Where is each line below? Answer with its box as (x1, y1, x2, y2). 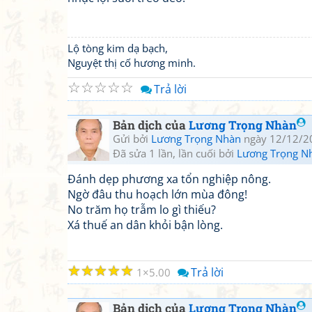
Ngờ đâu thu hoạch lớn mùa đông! (68, 187, 247, 202)
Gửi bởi (113, 132, 151, 146)
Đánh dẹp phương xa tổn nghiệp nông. (68, 171, 271, 187)
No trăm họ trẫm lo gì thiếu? (68, 202, 216, 217)
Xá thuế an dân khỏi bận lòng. (68, 217, 223, 233)
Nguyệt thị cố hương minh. (68, 56, 196, 70)
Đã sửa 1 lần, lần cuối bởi (113, 146, 237, 160)
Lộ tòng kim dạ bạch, (68, 41, 168, 55)
